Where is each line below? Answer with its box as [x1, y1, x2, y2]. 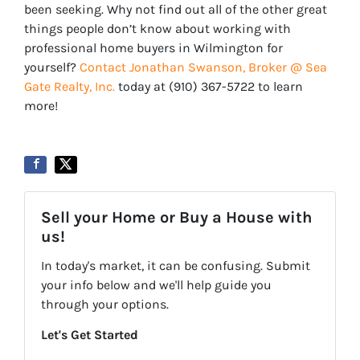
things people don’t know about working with [24, 20, 291, 36]
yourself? [24, 59, 80, 75]
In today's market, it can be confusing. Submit [41, 257, 310, 273]
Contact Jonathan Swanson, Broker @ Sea [80, 59, 327, 75]
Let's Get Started [41, 326, 138, 342]
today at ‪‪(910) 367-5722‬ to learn [115, 78, 303, 94]
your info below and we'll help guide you [41, 276, 272, 292]
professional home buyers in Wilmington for [24, 39, 283, 55]
